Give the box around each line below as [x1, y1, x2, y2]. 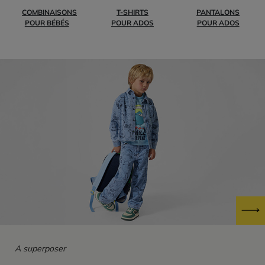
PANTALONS [196, 7, 240, 17]
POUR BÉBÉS [24, 18, 69, 27]
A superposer [15, 243, 66, 254]
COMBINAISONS [22, 7, 77, 17]
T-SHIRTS [116, 7, 148, 17]
